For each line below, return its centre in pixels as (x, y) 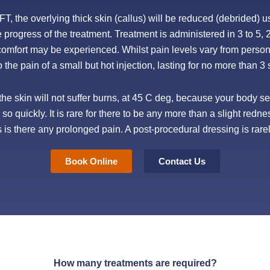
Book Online (91, 161)
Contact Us (182, 161)
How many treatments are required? (135, 263)
